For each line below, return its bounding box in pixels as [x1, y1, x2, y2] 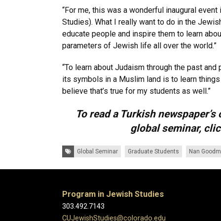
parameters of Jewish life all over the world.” [62, 41, 217, 50]
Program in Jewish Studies [62, 189, 164, 199]
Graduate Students [128, 148, 179, 155]
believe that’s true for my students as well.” [62, 86, 211, 96]
